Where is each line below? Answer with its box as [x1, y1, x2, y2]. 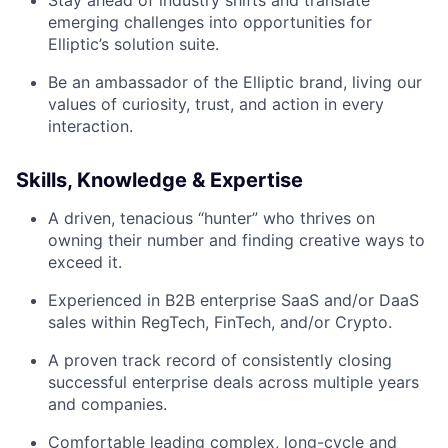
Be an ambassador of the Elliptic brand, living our [48, 72, 422, 92]
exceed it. [48, 252, 122, 272]
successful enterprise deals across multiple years [48, 372, 419, 392]
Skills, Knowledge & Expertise [16, 168, 303, 192]
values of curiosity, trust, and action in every [48, 94, 384, 114]
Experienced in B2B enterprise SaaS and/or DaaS [48, 290, 419, 310]
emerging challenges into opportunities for [48, 12, 372, 32]
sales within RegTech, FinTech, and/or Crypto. [48, 312, 392, 332]
